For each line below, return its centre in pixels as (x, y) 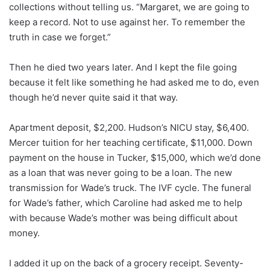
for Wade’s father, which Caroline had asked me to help (126, 202)
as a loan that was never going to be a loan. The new (121, 172)
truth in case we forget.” (60, 37)
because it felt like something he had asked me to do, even (134, 82)
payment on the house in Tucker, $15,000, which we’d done (135, 157)
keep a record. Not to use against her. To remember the (127, 22)
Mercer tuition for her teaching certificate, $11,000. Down (131, 142)
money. (24, 233)
